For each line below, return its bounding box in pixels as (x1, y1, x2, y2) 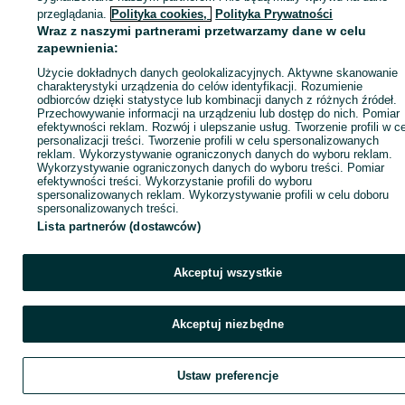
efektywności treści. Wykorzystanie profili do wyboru (37, 174, 313, 188)
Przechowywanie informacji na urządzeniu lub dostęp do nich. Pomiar (37, 107, 400, 120)
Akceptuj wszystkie (173, 266, 283, 279)
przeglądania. (37, 7, 108, 21)
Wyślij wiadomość (275, 49, 398, 64)
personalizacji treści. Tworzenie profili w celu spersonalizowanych (37, 134, 380, 147)
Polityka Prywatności (215, 7, 334, 21)
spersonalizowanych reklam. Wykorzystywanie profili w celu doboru (37, 188, 390, 202)
